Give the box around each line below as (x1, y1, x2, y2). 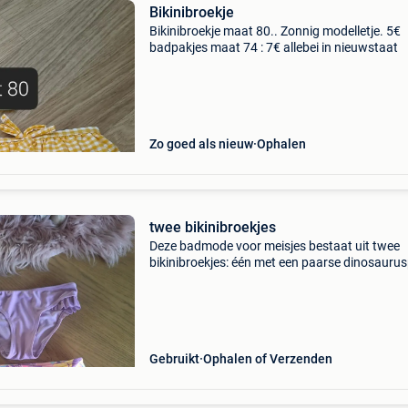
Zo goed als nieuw (148, 137, 253, 151)
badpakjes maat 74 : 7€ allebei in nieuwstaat (148, 40, 398, 55)
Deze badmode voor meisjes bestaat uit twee (148, 239, 400, 253)
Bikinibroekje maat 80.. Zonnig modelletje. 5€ (148, 24, 401, 38)
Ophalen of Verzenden (202, 352, 332, 366)
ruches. (148, 288, 191, 302)
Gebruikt (148, 352, 199, 366)
